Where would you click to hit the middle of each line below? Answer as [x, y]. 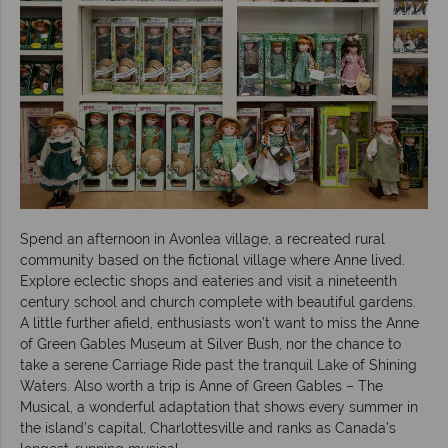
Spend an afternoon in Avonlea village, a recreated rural [202, 238]
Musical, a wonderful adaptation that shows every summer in [219, 406]
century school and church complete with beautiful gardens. [218, 301]
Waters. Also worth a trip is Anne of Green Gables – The [201, 385]
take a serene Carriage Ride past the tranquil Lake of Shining [218, 364]
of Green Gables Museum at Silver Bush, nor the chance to [210, 343]
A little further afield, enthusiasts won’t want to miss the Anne [219, 322]
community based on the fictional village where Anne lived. [212, 259]
